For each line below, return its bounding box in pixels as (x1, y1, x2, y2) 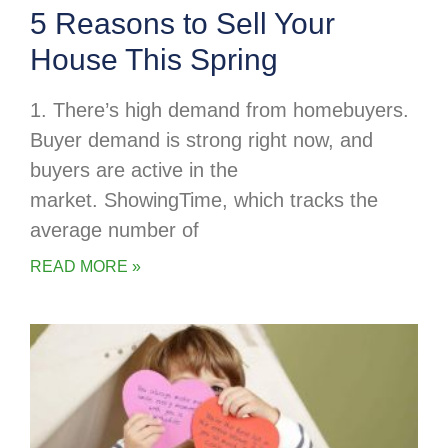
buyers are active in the (30, 159, 238, 182)
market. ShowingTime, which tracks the (30, 189, 378, 212)
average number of (30, 219, 199, 242)
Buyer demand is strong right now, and (30, 129, 373, 152)
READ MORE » (30, 258, 141, 276)
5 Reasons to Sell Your (30, 7, 335, 41)
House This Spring (30, 43, 278, 77)
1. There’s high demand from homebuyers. (30, 99, 409, 122)
